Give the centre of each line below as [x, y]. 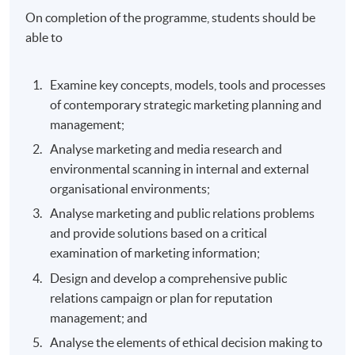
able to [44, 37]
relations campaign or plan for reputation [162, 298]
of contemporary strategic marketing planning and [186, 104]
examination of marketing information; [155, 253]
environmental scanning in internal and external [180, 168]
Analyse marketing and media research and [166, 149]
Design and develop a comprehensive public [169, 278]
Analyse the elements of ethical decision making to [187, 343]
